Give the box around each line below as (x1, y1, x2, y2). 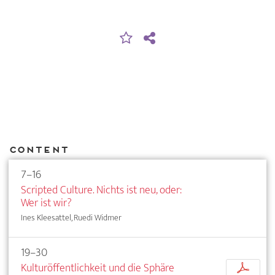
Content (9, 144, 68, 155)
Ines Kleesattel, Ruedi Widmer (21, 210, 122, 225)
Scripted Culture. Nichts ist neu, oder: (21, 180, 182, 199)
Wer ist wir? (21, 193, 72, 212)
